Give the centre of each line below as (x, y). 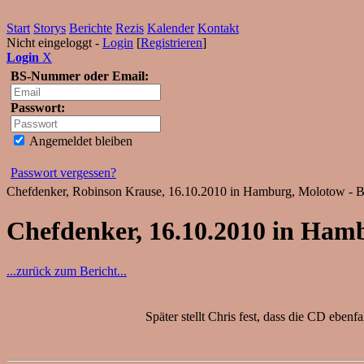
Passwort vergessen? (63, 173)
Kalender (171, 28)
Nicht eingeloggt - (54, 43)
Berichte (91, 28)
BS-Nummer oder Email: (80, 76)
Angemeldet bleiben (80, 141)
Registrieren (171, 43)
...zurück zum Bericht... (67, 271)
